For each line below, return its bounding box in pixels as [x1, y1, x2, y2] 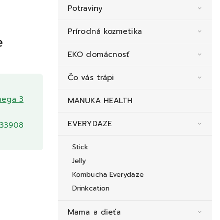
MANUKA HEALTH [68, 95, 133, 107]
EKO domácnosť [68, 49, 130, 60]
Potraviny [68, 2, 103, 14]
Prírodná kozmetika [68, 26, 142, 37]
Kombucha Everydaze [72, 169, 144, 180]
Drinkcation [72, 183, 110, 194]
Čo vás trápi [68, 72, 114, 83]
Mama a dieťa [68, 206, 121, 218]
